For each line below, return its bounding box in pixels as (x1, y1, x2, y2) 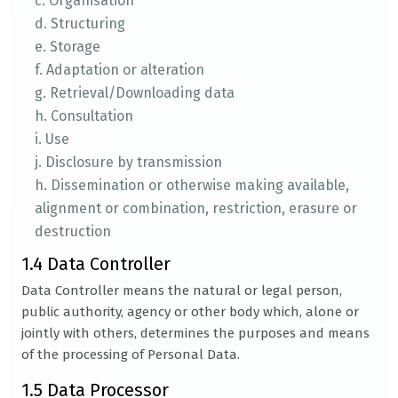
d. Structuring (35, 15, 125, 32)
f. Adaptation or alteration (35, 61, 204, 78)
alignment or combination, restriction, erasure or (35, 200, 357, 217)
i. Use (35, 131, 69, 147)
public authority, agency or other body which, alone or (21, 304, 359, 320)
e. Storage (35, 38, 100, 55)
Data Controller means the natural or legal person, (21, 283, 342, 298)
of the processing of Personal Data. (21, 346, 240, 362)
